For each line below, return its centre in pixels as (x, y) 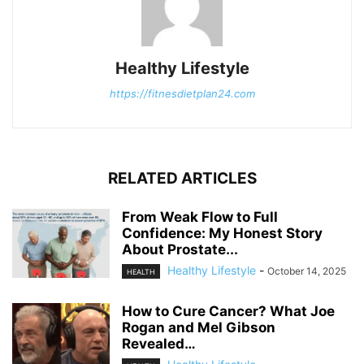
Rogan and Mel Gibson (199, 328)
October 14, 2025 (307, 271)
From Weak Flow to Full (200, 217)
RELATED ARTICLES (182, 178)
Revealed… (159, 344)
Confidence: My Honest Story (222, 233)
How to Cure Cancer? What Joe (228, 312)
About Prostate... (180, 249)
